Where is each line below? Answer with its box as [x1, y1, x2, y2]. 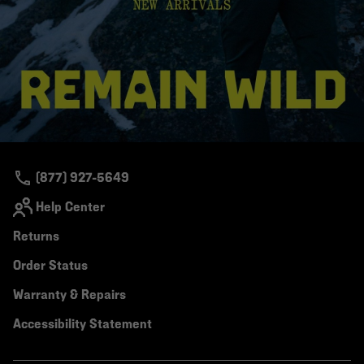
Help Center [36, 199, 105, 215]
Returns [13, 228, 59, 245]
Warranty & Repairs [13, 287, 126, 303]
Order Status [13, 258, 88, 274]
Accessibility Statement [13, 316, 152, 332]
